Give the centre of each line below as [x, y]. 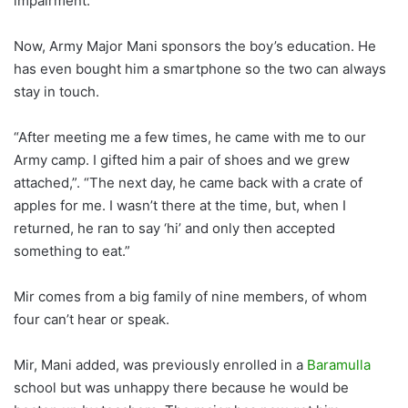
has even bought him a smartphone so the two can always [200, 69]
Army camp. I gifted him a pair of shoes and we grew [182, 160]
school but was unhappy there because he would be [181, 388]
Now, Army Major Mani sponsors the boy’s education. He [195, 46]
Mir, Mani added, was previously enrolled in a [160, 365]
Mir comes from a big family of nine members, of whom [190, 297]
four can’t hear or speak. [93, 320]
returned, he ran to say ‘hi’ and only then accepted [174, 229]
